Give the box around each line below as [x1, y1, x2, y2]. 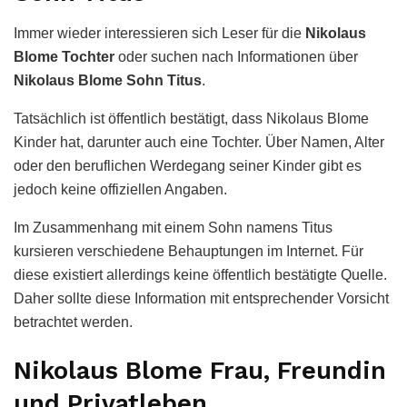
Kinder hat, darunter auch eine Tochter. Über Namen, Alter [14, 134, 384, 150]
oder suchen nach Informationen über [114, 48, 358, 65]
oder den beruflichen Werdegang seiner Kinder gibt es [14, 157, 362, 174]
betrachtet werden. [14, 313, 133, 330]
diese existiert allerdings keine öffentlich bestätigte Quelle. [14, 266, 387, 283]
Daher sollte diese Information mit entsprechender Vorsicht [14, 290, 389, 306]
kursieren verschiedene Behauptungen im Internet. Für [14, 243, 363, 259]
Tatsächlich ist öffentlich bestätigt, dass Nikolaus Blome [14, 110, 369, 126]
